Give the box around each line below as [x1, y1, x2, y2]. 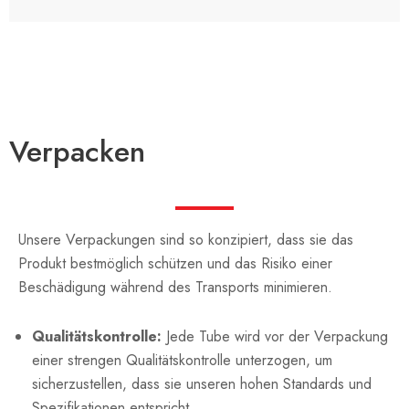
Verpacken [9, 131, 145, 173]
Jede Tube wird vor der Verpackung [162, 325, 388, 347]
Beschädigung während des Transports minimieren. [18, 276, 332, 298]
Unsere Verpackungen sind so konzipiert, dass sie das [18, 228, 353, 250]
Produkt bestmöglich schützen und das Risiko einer [18, 252, 332, 274]
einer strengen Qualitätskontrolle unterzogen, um [32, 349, 332, 371]
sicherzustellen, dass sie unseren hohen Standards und [32, 372, 372, 394]
